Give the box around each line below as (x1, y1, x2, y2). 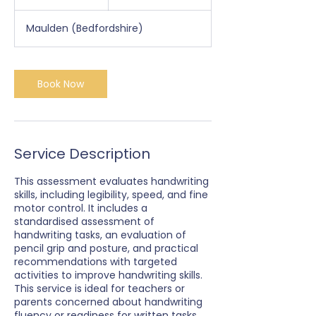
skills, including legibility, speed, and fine (14, 188, 208, 202)
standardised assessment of (14, 214, 154, 229)
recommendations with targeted (14, 255, 177, 269)
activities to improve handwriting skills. (14, 268, 202, 282)
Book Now (37, 77, 84, 91)
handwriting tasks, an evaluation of (14, 228, 186, 242)
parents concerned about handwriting (14, 295, 202, 309)
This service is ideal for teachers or (14, 281, 185, 296)
